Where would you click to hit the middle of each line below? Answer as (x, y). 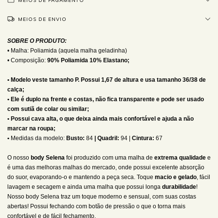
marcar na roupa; (32, 129)
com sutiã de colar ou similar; (48, 109)
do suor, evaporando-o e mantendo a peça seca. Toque (81, 177)
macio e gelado (176, 177)
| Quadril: (107, 138)
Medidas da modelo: (38, 138)
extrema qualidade (180, 158)
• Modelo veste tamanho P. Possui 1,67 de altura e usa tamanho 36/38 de (107, 80)
